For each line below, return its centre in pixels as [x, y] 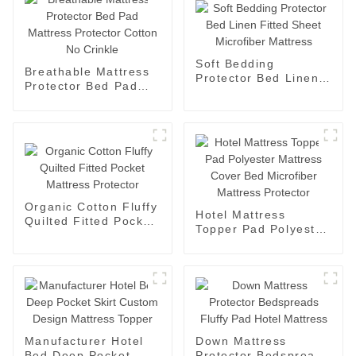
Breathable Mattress [87, 72]
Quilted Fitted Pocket [90, 221]
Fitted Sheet [233, 92]
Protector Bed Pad [81, 86]
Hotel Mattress [240, 215]
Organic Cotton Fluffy [91, 206]
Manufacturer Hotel [84, 341]
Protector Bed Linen [257, 77]
